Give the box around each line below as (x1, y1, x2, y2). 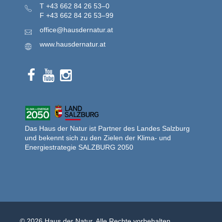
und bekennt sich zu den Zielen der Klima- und (25, 134, 171, 142)
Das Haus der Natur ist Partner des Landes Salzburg (25, 124, 190, 133)
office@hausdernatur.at (40, 26, 113, 34)
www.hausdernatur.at (40, 40, 106, 48)
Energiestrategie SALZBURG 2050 (25, 143, 133, 152)
